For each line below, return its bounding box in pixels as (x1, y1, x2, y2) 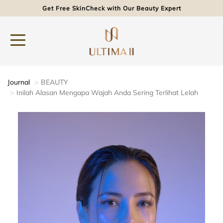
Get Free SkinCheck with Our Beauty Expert (42, 4, 181, 12)
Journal (7, 78, 30, 87)
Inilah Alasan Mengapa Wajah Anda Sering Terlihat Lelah (16, 88, 198, 97)
